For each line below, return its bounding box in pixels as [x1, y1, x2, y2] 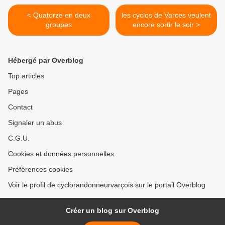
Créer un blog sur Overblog [66, 206, 159, 214]
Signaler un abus [8, 119, 62, 127]
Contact [8, 103, 33, 111]
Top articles [8, 72, 44, 80]
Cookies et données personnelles [8, 150, 114, 158]
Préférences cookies [8, 165, 73, 173]
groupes [46, 21, 72, 29]
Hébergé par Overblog [8, 56, 83, 64]
